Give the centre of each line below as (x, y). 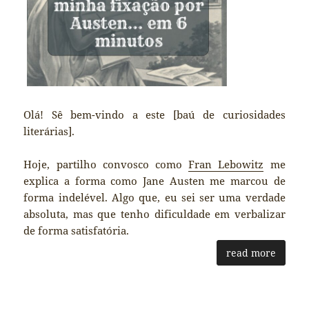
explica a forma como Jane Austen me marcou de (154, 181)
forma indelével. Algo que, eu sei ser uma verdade (154, 198)
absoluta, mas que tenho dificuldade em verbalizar (154, 214)
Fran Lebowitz (226, 165)
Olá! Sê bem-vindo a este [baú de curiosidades (154, 115)
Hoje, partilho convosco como (106, 165)
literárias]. (49, 131)
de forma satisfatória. (77, 231)
